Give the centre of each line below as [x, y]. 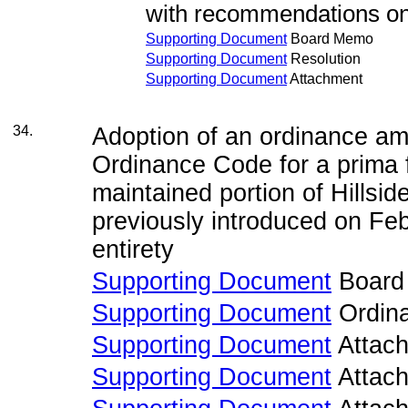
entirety [133, 250]
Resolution [324, 59]
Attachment [325, 79]
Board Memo [330, 39]
